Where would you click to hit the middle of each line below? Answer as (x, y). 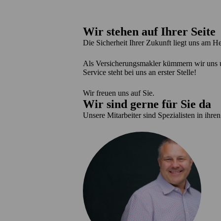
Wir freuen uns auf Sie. (119, 93)
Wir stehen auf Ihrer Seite (149, 32)
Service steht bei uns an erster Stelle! (140, 73)
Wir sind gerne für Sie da (147, 104)
